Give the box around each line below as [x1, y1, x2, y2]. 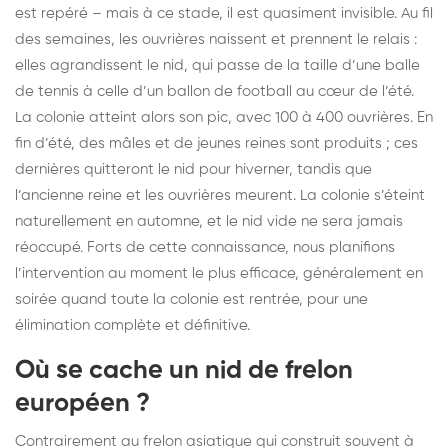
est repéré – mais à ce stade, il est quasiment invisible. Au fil [15, 5, 433, 21]
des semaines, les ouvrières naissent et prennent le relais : [15, 31, 417, 47]
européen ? [15, 390, 150, 417]
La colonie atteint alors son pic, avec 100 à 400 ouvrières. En [15, 109, 433, 125]
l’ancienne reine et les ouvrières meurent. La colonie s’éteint [15, 187, 425, 203]
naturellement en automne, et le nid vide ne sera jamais [15, 213, 403, 229]
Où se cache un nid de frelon [15, 357, 353, 384]
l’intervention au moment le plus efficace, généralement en [15, 265, 423, 281]
